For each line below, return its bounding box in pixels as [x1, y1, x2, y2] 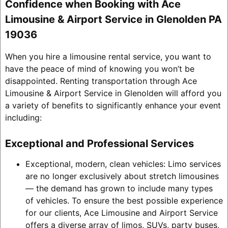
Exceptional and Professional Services [5, 137, 194, 150]
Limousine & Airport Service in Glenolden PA [5, 13, 222, 26]
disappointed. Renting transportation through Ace [5, 76, 197, 87]
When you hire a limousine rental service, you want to [5, 51, 211, 62]
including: [5, 112, 42, 123]
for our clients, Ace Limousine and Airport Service [25, 208, 218, 218]
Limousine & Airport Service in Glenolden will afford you [5, 88, 221, 99]
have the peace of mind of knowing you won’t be [5, 64, 194, 74]
